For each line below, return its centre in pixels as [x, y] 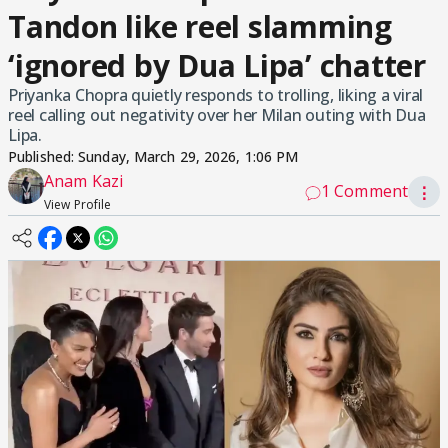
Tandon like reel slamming [200, 26]
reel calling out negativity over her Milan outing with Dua [217, 115]
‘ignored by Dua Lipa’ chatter [217, 65]
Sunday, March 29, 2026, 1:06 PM [188, 156]
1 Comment [364, 191]
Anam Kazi [83, 181]
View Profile [78, 204]
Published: [43, 156]
